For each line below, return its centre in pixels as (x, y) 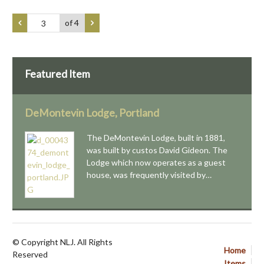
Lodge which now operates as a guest (156, 162)
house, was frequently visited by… (149, 174)
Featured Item (57, 74)
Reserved (30, 254)
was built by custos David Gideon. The (157, 150)
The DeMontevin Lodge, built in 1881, (156, 137)
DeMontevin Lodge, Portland (92, 113)
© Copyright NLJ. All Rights (62, 242)
